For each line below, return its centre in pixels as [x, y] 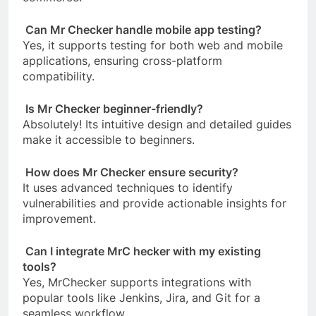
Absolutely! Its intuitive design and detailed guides [157, 124]
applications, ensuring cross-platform [122, 61]
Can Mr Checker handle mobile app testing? [142, 30]
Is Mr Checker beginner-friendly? [113, 109]
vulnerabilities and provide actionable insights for [154, 203]
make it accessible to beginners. [109, 140]
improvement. [59, 219]
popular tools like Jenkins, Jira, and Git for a [141, 298]
